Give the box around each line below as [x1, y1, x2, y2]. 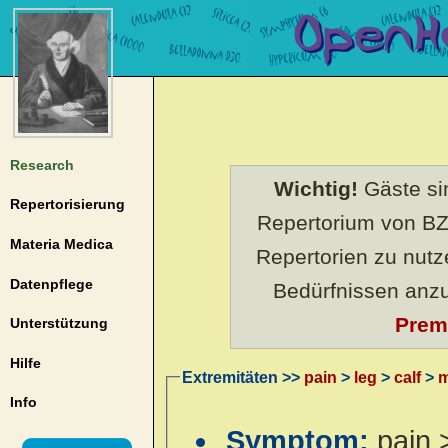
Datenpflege [9, 275, 93, 292]
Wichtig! [274, 176, 358, 201]
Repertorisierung [9, 196, 125, 213]
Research [9, 156, 74, 173]
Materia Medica [9, 235, 113, 252]
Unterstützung [9, 315, 108, 332]
